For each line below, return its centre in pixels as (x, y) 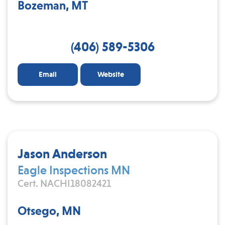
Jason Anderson (62, 153)
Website (110, 74)
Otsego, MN (49, 211)
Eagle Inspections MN (74, 170)
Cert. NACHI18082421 (64, 183)
